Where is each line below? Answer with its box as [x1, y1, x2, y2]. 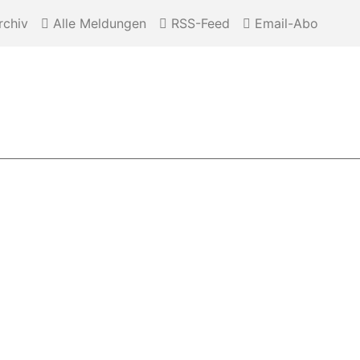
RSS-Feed [167, 14, 230, 31]
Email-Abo [251, 14, 318, 31]
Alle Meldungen [49, 14, 146, 31]
